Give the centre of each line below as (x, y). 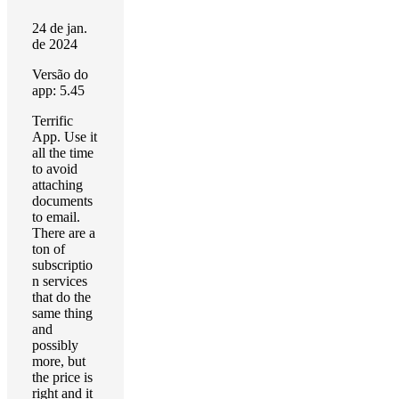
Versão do (60, 74)
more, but (59, 361)
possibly (55, 345)
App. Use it (65, 137)
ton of (49, 249)
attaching (57, 185)
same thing (62, 313)
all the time (63, 153)
